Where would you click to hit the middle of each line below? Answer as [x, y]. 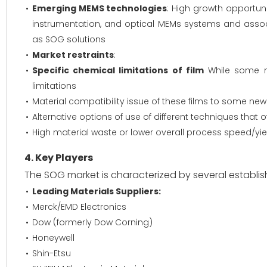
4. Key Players [59, 158]
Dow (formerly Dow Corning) [92, 222]
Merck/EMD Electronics [79, 207]
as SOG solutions [69, 39]
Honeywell [53, 238]
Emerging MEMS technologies [100, 8]
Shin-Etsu [52, 253]
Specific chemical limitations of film [118, 70]
